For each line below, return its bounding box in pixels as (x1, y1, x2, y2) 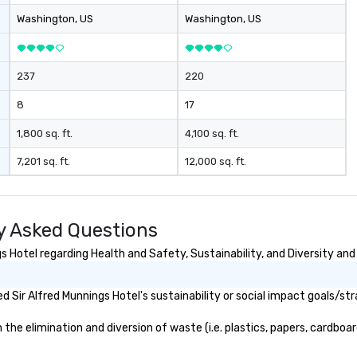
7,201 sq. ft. (17, 155, 71, 167)
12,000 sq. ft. (184, 155, 246, 167)
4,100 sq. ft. (184, 127, 239, 139)
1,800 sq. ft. (17, 127, 73, 139)
